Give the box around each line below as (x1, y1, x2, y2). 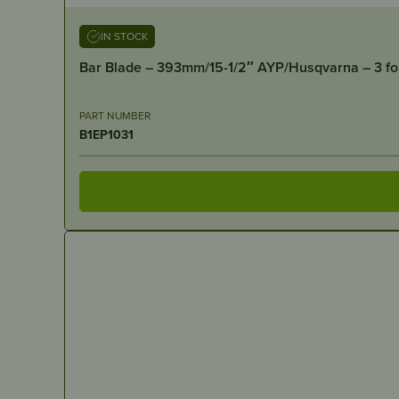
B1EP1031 (79, 125, 134, 143)
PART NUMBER (79, 107, 151, 123)
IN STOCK (101, 28, 148, 44)
